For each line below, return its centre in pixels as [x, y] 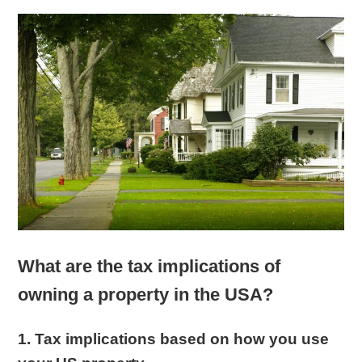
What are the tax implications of [149, 267]
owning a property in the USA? [146, 295]
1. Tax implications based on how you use [174, 339]
